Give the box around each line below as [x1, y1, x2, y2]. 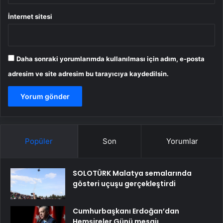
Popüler [25, 136, 53, 146]
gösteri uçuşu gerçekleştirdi [73, 178, 176, 189]
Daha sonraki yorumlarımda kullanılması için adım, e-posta [16, 54, 205, 63]
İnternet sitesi [8, 12, 52, 20]
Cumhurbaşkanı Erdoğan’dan [73, 206, 179, 216]
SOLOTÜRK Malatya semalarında [73, 168, 192, 178]
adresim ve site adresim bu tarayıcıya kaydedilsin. [8, 69, 169, 78]
